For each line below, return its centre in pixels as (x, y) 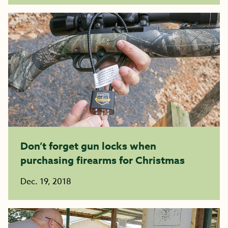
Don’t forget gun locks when (88, 146)
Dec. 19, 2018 (46, 182)
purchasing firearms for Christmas (103, 160)
